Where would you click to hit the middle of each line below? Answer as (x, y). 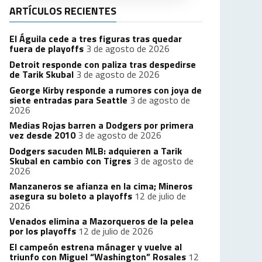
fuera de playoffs (46, 49)
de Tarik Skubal (42, 74)
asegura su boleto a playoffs (71, 196)
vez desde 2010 (42, 135)
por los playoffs (43, 231)
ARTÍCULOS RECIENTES (63, 11)
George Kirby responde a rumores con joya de (106, 90)
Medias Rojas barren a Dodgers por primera (101, 125)
